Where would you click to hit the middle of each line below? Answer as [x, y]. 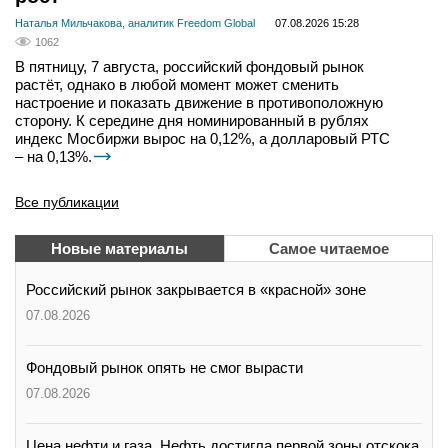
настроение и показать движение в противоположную [199, 102]
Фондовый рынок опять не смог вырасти [164, 367]
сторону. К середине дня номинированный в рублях [192, 120]
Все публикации [67, 201]
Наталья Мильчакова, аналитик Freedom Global [135, 22]
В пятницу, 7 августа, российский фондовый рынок [189, 66]
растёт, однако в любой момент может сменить [177, 84]
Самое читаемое [328, 248]
